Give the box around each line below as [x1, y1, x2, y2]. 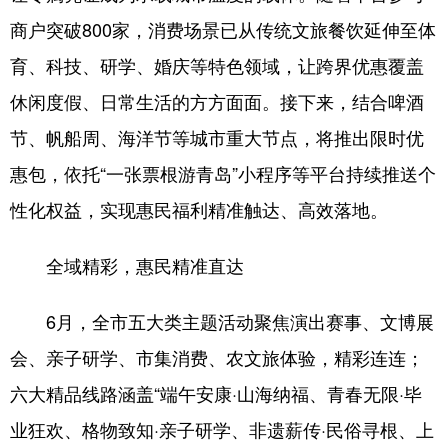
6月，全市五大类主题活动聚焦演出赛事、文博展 [10, 308, 434, 334]
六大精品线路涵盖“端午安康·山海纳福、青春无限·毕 [10, 380, 422, 406]
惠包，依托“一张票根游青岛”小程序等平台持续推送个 [10, 160, 436, 186]
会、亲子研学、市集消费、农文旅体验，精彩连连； [10, 344, 424, 370]
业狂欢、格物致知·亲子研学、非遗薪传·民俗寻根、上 [10, 416, 434, 442]
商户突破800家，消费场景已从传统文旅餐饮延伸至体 [10, 16, 436, 42]
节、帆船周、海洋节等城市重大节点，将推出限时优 [10, 124, 424, 150]
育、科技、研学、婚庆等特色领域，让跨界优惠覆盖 [10, 52, 424, 78]
